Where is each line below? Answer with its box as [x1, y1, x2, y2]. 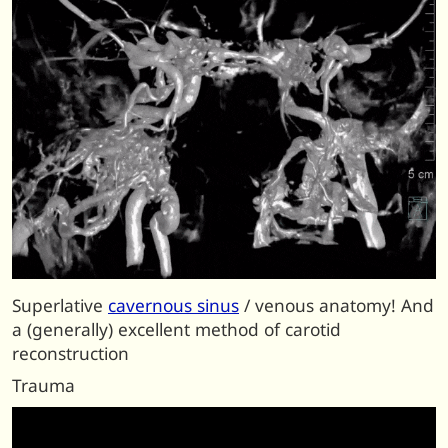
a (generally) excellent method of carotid [12, 317, 341, 341]
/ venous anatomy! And [239, 293, 434, 317]
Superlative [12, 293, 108, 317]
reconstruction [12, 341, 129, 365]
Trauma [12, 374, 75, 398]
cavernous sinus [108, 293, 239, 317]
